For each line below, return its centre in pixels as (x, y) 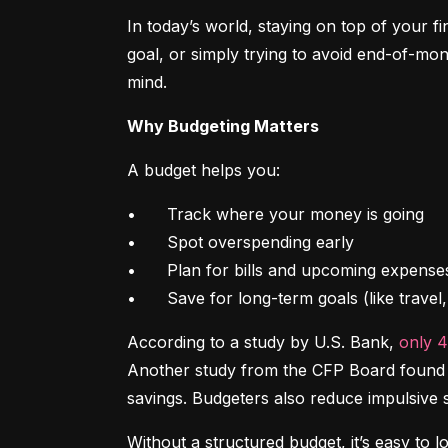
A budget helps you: (203, 170)
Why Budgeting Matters (223, 126)
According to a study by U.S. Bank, (263, 342)
